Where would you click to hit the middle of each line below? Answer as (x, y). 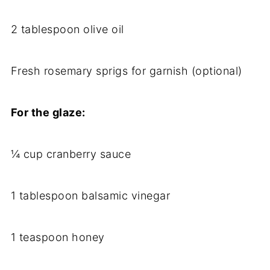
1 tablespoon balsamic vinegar (90, 196)
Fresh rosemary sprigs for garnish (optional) (126, 71)
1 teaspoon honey (58, 237)
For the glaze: (48, 113)
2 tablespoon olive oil (67, 30)
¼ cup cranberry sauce (71, 154)
